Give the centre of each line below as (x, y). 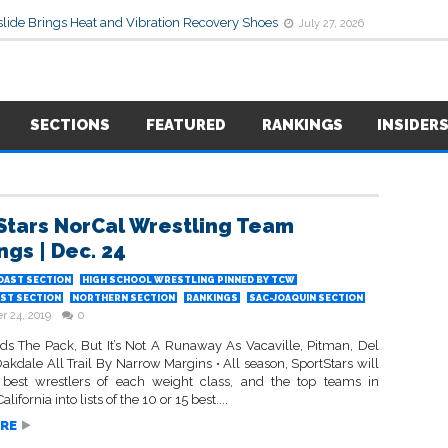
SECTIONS (70, 125)
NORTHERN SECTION (123, 298)
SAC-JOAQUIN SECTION (306, 298)
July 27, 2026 (331, 23)
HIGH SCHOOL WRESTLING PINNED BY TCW (188, 280)
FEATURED (186, 125)
